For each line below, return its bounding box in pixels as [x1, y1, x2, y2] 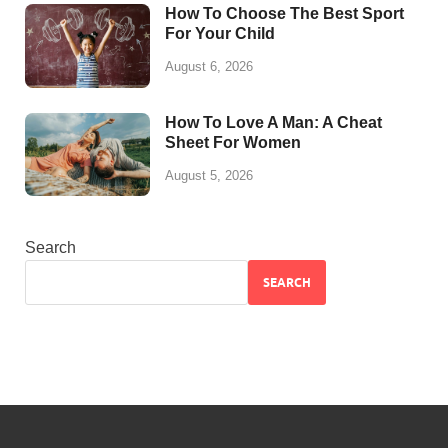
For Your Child [165, 25, 275, 43]
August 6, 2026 [165, 59, 253, 75]
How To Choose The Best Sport [165, 5, 404, 23]
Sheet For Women [165, 133, 301, 151]
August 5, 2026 [165, 167, 253, 183]
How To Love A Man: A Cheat [165, 113, 382, 131]
